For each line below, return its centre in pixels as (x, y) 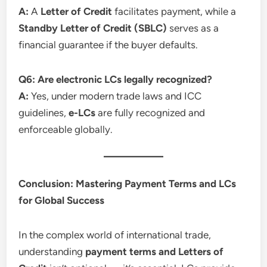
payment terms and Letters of (155, 251)
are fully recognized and (150, 112)
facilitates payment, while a (174, 11)
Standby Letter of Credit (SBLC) (93, 28)
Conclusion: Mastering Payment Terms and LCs (128, 183)
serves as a (193, 28)
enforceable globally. (66, 129)
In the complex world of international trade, (115, 235)
